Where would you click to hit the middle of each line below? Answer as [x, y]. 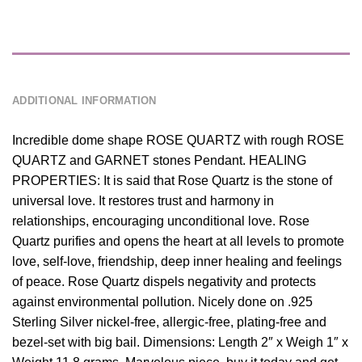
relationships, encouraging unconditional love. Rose [161, 221]
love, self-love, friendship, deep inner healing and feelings [177, 262]
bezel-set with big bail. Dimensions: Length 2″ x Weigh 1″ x [180, 343]
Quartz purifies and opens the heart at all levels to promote [178, 242]
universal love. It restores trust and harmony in [143, 201]
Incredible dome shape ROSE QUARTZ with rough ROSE [178, 141]
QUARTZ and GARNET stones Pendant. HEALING [159, 161]
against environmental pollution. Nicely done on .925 [162, 302]
